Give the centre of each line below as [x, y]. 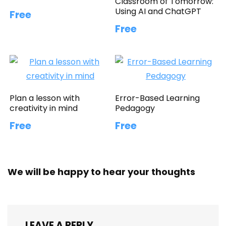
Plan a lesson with [45, 98]
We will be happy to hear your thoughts [101, 172]
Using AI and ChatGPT [158, 11]
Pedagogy [135, 108]
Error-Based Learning [158, 98]
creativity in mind [44, 108]
